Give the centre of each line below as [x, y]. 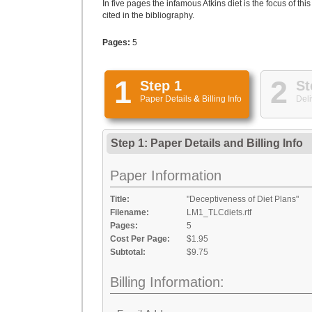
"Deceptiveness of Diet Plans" [243, 199]
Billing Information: [167, 282]
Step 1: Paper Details [167, 143]
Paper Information [166, 175]
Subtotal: [128, 252]
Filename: [130, 212]
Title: [120, 199]
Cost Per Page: [140, 239]
